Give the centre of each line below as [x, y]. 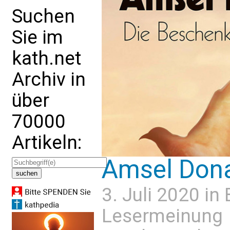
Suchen [43, 16]
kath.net [46, 58]
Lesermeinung [162, 216]
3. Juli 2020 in [163, 195]
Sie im [37, 37]
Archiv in [49, 79]
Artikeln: [47, 142]
